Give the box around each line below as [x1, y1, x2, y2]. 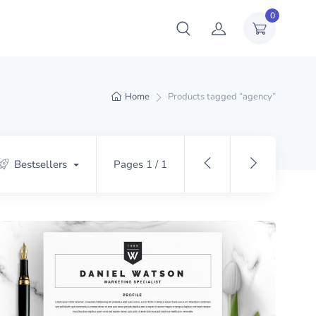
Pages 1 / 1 [114, 157, 167, 171]
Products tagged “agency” [168, 90, 276, 103]
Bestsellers [13, 157, 67, 171]
